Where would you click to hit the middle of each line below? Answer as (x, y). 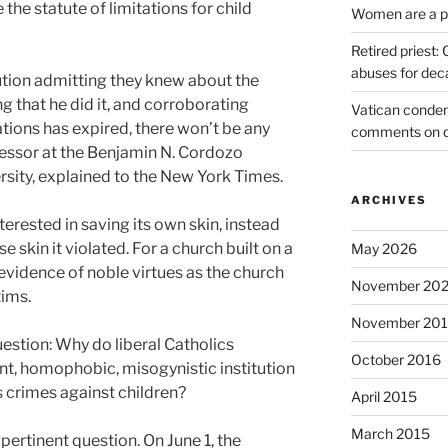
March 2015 (390, 434)
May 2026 (383, 249)
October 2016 (395, 360)
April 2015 (383, 397)
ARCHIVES (388, 200)
